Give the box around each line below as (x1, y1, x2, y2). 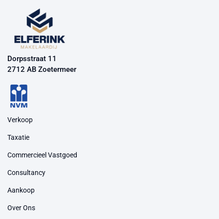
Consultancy (7, 169, 45, 177)
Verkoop (7, 116, 33, 124)
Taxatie (7, 133, 29, 142)
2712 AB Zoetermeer (7, 65, 76, 74)
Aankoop (7, 186, 35, 195)
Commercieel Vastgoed (7, 151, 77, 159)
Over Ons (7, 204, 35, 212)
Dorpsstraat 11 (7, 54, 57, 64)
